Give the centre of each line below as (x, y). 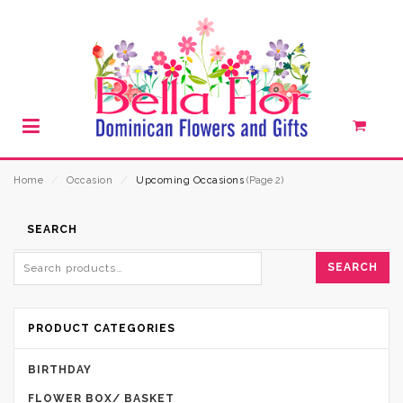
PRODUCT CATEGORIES (102, 328)
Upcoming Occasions (190, 180)
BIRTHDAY (60, 369)
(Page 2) (264, 180)
